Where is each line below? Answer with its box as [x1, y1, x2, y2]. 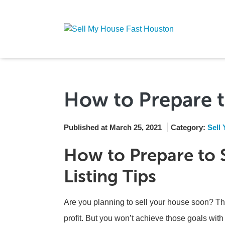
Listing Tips [64, 166, 156, 187]
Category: [171, 123, 207, 132]
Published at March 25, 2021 [64, 123, 162, 132]
